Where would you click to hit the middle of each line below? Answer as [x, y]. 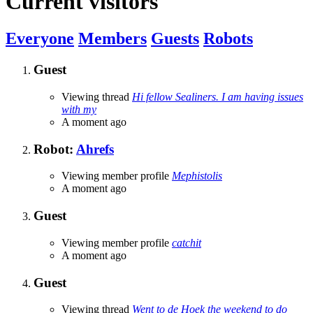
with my [79, 109]
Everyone [40, 39]
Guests [175, 39]
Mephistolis [197, 176]
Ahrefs [95, 149]
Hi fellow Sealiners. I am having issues [218, 96]
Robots [228, 39]
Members [112, 39]
